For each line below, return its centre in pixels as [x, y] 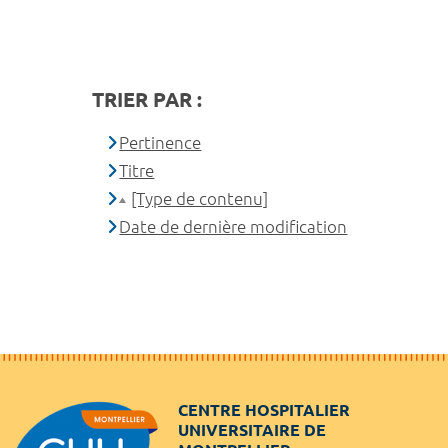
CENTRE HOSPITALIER [264, 409]
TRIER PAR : [147, 99]
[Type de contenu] [200, 198]
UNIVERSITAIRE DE [252, 429]
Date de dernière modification [233, 226]
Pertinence [160, 142]
